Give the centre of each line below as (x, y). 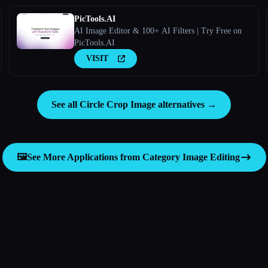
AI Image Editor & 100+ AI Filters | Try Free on (158, 31)
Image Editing (211, 157)
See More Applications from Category (104, 157)
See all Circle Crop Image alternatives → (134, 104)
